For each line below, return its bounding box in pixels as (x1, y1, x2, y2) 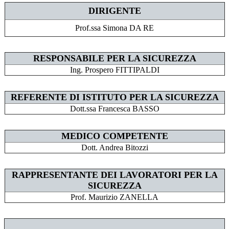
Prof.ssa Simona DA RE (75, 24, 154, 33)
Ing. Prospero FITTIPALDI (70, 65, 159, 75)
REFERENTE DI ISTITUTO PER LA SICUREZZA (10, 92, 219, 103)
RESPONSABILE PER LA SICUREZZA (33, 53, 196, 64)
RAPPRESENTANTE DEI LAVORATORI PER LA (11, 170, 218, 180)
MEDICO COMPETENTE (61, 131, 168, 142)
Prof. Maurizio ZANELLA (71, 193, 158, 202)
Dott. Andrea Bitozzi (81, 143, 148, 152)
